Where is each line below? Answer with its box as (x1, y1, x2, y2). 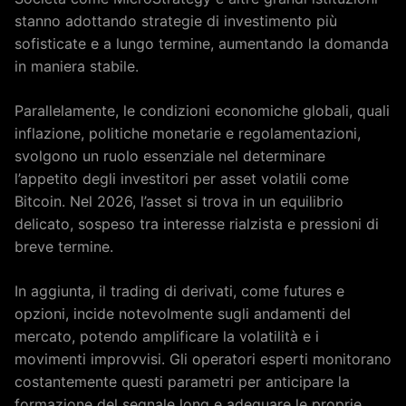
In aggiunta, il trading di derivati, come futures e (14, 282, 344, 300)
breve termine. (14, 237, 113, 256)
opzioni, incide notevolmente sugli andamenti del (14, 304, 351, 323)
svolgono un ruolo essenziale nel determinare (14, 147, 325, 165)
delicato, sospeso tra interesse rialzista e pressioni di (14, 215, 379, 233)
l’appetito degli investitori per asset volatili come (14, 169, 349, 188)
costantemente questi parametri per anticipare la (14, 372, 350, 391)
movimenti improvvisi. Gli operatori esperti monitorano (14, 350, 391, 368)
